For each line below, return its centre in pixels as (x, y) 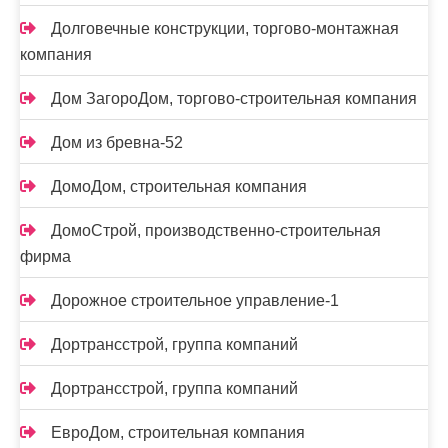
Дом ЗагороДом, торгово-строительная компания (234, 99)
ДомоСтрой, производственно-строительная (216, 231)
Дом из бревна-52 (117, 143)
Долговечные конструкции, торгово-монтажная (225, 29)
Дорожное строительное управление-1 (195, 301)
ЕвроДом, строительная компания (178, 433)
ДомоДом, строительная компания (179, 187)
